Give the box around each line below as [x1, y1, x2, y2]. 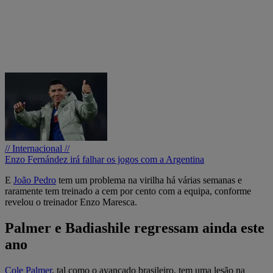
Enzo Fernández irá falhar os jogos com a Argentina [5, 154, 204, 165]
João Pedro [13, 174, 56, 185]
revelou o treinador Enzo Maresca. [5, 196, 137, 207]
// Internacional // [5, 143, 69, 154]
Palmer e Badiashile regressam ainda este [5, 219, 264, 236]
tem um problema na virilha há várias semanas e [56, 174, 242, 185]
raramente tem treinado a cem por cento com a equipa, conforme [5, 185, 251, 196]
